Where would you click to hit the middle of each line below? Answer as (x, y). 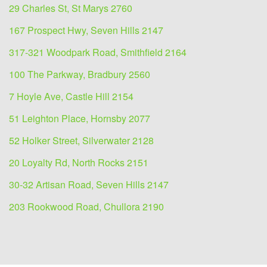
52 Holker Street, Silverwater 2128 (81, 141)
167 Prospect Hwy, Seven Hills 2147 (86, 30)
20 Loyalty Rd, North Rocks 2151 (79, 163)
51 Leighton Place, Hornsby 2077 (80, 119)
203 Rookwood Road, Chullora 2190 (86, 207)
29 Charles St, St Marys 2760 (71, 8)
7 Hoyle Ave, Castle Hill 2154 (71, 97)
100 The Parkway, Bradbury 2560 (80, 74)
